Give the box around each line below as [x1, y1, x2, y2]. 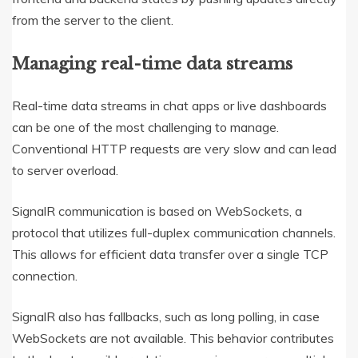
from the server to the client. [12, 12, 173, 29]
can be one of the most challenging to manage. [12, 119, 279, 136]
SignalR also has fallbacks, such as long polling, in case [12, 308, 320, 325]
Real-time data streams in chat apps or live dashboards [12, 97, 327, 114]
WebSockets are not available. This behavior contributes [12, 330, 334, 347]
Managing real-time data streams [12, 54, 292, 75]
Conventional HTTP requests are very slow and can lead [12, 141, 336, 157]
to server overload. [12, 162, 118, 179]
